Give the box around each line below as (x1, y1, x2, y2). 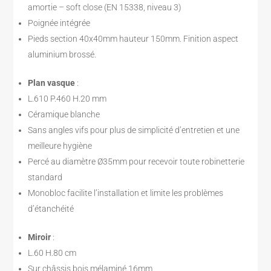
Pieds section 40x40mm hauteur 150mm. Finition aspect (28, 33, 239, 44)
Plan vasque (28, 77, 77, 88)
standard (28, 172, 63, 182)
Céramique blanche (28, 109, 100, 119)
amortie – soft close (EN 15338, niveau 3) (28, 2, 182, 12)
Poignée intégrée (28, 18, 91, 28)
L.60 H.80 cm (28, 247, 77, 258)
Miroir (28, 232, 53, 242)
